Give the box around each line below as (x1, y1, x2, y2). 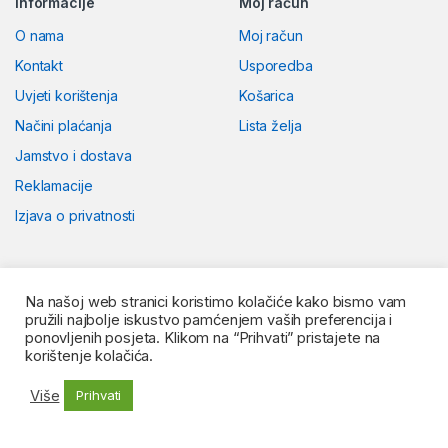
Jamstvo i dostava (15, 147, 132, 165)
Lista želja (239, 117, 302, 135)
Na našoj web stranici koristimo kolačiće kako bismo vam (25, 293, 407, 311)
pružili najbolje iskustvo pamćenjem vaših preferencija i (25, 311, 393, 329)
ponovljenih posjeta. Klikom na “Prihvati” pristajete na (25, 329, 381, 347)
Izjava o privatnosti (15, 207, 136, 225)
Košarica (239, 87, 294, 105)
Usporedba (239, 57, 313, 75)
